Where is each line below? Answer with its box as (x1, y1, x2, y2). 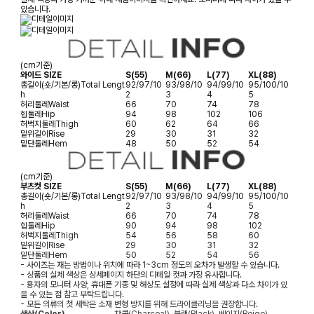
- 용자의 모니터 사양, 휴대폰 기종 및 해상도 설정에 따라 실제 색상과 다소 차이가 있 (20, 280, 287, 290)
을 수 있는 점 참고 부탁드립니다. (20, 289, 124, 300)
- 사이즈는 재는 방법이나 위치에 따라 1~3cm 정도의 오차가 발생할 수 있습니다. (20, 260, 280, 271)
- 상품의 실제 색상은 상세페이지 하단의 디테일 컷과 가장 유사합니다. (20, 270, 242, 280)
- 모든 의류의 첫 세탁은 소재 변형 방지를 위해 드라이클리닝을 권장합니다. (20, 299, 258, 310)
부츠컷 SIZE (20, 182, 62, 192)
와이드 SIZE (20, 69, 62, 80)
